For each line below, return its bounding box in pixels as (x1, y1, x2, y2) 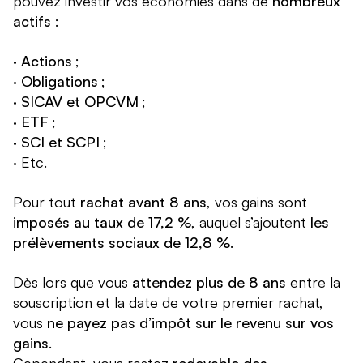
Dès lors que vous (13, 273, 132, 292)
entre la (286, 273, 340, 292)
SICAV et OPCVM (21, 92, 139, 111)
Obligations (21, 72, 98, 91)
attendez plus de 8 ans (132, 273, 286, 292)
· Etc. (13, 153, 47, 172)
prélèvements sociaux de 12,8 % (13, 233, 230, 252)
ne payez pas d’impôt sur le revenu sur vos (47, 314, 334, 332)
